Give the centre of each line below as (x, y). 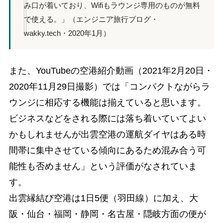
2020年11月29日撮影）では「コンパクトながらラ (109, 87)
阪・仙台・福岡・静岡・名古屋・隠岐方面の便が (107, 214)
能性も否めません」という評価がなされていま (103, 167)
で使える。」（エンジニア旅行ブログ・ (91, 19)
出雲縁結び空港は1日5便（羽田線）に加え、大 (103, 198)
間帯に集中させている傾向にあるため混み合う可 (107, 151)
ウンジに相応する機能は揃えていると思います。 (107, 103)
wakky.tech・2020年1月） (67, 33)
